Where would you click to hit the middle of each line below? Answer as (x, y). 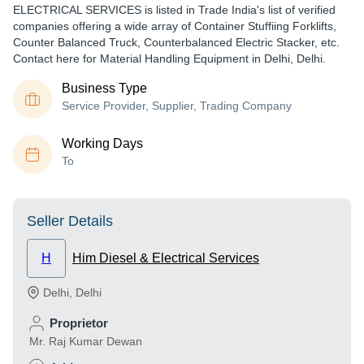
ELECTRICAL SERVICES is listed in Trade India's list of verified (174, 10)
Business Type (104, 88)
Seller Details (70, 221)
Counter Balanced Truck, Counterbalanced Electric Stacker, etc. (176, 42)
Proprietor (79, 323)
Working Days (102, 143)
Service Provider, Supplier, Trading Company (177, 106)
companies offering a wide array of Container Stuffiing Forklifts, (175, 26)
